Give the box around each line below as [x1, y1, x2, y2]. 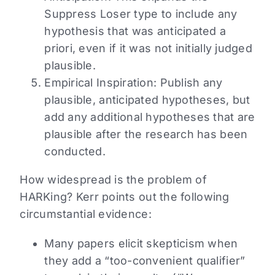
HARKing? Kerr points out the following [20, 190, 230, 204]
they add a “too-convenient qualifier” [44, 254, 246, 268]
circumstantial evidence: [20, 207, 152, 221]
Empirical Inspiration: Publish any [44, 76, 223, 90]
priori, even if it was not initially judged [44, 42, 252, 55]
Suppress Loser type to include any [44, 7, 238, 21]
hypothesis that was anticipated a [44, 25, 227, 38]
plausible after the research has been [44, 128, 248, 141]
